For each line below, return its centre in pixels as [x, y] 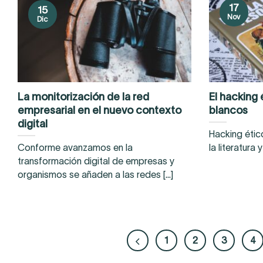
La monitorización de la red [83, 97]
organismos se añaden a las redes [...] [95, 175]
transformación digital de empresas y [96, 161]
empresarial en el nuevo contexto [100, 110]
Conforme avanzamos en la [75, 148]
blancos [228, 110]
